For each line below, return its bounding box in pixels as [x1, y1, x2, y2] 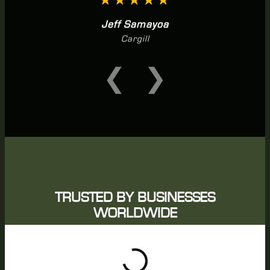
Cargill [121, 34, 149, 43]
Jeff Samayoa [101, 19, 169, 30]
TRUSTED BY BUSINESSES [55, 190, 215, 205]
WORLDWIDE [93, 206, 177, 221]
